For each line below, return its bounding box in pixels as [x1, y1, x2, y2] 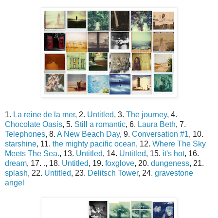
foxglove [105, 159, 134, 168]
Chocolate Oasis [5, 120, 62, 129]
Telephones [5, 130, 45, 139]
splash [5, 169, 28, 178]
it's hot [163, 149, 184, 158]
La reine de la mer [13, 110, 75, 119]
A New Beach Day [57, 130, 120, 139]
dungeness [151, 159, 189, 168]
